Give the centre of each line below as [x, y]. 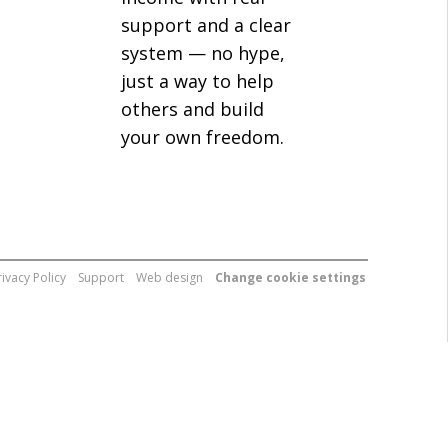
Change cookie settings [290, 277]
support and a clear [206, 25]
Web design [169, 277]
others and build [192, 109]
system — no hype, [203, 53]
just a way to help [197, 81]
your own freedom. [202, 137]
